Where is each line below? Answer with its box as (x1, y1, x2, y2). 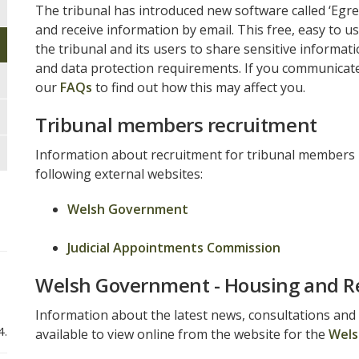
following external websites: (35, 165, 203, 183)
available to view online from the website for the (35, 325, 329, 343)
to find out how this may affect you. (92, 79, 305, 96)
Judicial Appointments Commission (67, 239, 280, 256)
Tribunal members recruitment (35, 111, 317, 138)
